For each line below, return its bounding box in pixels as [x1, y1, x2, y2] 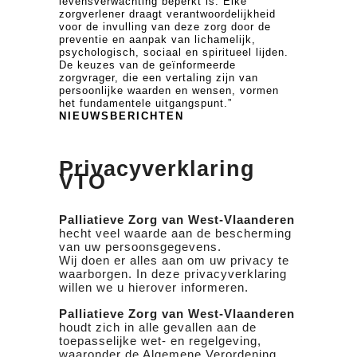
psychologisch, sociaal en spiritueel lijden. [59, 45, 288, 58]
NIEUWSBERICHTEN [59, 109, 184, 122]
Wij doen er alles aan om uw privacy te [59, 253, 289, 267]
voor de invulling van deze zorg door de [59, 20, 271, 33]
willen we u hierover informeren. [59, 280, 249, 294]
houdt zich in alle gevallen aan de [59, 320, 257, 334]
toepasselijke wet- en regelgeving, [59, 334, 261, 347]
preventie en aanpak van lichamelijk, [59, 33, 256, 45]
